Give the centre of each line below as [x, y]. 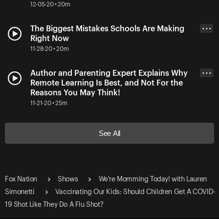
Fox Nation [21, 179]
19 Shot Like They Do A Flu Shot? [54, 205]
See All [109, 133]
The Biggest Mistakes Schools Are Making [107, 29]
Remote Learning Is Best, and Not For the [107, 83]
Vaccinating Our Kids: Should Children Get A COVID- [135, 192]
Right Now [50, 38]
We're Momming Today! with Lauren [153, 179]
